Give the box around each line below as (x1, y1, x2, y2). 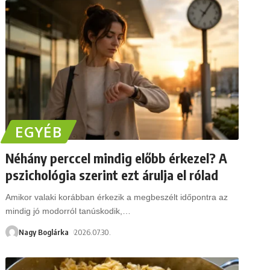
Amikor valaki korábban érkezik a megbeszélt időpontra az (5, 192, 228, 202)
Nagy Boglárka (19, 227, 69, 237)
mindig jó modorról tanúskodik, (5, 206, 123, 216)
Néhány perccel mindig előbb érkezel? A (5, 149, 228, 166)
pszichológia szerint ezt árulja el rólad (5, 166, 219, 183)
